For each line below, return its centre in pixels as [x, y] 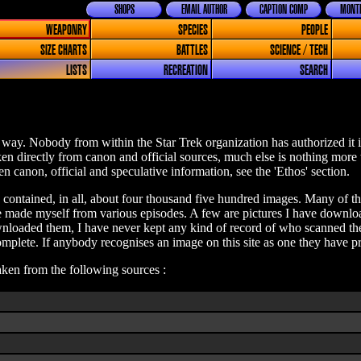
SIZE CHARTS [63, 50]
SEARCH [314, 71]
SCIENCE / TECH [299, 50]
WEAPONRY [66, 30]
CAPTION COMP [284, 10]
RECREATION [185, 71]
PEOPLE [315, 30]
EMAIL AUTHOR [204, 10]
